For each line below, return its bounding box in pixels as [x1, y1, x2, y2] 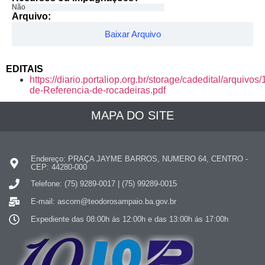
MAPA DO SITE [91, 109, 174, 122]
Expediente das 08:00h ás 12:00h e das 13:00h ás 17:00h [30, 215, 228, 224]
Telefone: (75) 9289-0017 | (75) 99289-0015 [30, 179, 177, 189]
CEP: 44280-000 [30, 163, 87, 172]
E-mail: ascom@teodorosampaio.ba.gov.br [30, 197, 176, 206]
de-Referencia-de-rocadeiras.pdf [30, 85, 166, 96]
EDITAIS [6, 64, 43, 75]
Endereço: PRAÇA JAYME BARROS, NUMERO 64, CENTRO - [30, 154, 248, 164]
